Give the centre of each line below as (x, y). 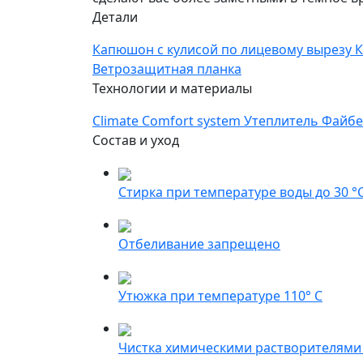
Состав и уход (136, 140)
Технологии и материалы (172, 88)
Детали (115, 17)
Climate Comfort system (168, 121)
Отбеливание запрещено (199, 244)
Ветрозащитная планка (167, 69)
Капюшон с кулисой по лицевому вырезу (224, 49)
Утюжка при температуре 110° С (220, 296)
